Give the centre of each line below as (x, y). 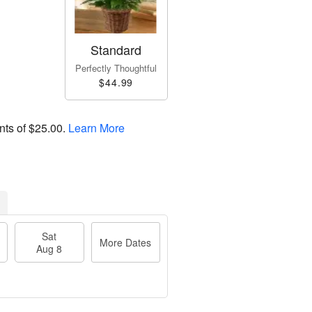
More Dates (126, 243)
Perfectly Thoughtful (116, 68)
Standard (116, 50)
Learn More (96, 128)
